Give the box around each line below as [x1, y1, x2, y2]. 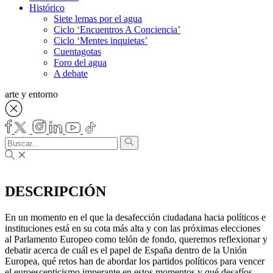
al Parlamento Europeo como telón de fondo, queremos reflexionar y [5, 233, 268, 244]
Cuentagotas [54, 46, 101, 57]
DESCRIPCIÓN [5, 183, 106, 199]
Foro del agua [54, 57, 107, 68]
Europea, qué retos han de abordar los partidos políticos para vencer [5, 255, 264, 266]
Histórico [29, 2, 65, 13]
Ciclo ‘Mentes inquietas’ [54, 35, 147, 46]
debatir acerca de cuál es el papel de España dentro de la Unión [5, 244, 247, 255]
